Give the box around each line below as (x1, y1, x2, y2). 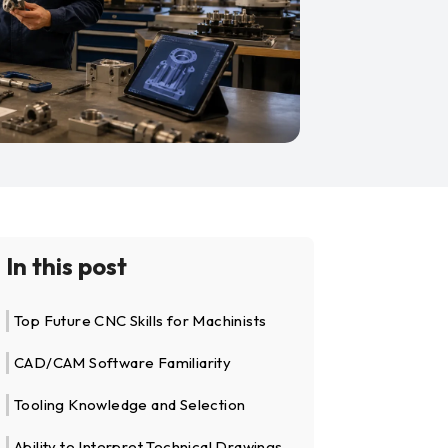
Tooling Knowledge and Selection (14, 395, 246, 415)
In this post (6, 251, 128, 282)
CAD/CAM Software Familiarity (14, 353, 232, 373)
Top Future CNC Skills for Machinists (14, 311, 267, 331)
